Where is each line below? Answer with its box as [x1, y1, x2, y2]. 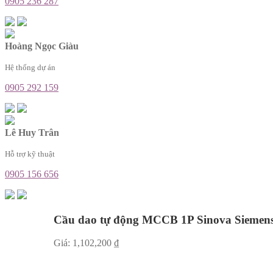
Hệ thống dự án [5, 62, 55, 72]
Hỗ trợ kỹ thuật [5, 149, 55, 158]
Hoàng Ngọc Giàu [5, 40, 79, 51]
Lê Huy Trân [5, 127, 59, 138]
